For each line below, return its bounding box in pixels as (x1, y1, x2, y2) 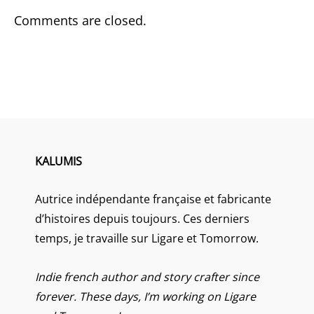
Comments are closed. (14, 11, 146, 29)
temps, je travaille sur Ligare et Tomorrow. (35, 230, 259, 246)
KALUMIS (35, 153, 82, 169)
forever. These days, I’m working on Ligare (35, 288, 256, 304)
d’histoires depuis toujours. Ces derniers (35, 210, 250, 226)
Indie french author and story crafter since (35, 268, 259, 285)
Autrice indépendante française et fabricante (35, 191, 271, 207)
